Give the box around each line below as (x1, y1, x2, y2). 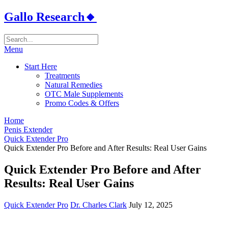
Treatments (45, 71, 80, 80)
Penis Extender (4, 125, 52, 134)
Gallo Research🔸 (4, 10, 97, 23)
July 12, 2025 (129, 200, 173, 209)
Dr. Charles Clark (70, 200, 127, 209)
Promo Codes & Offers (45, 98, 119, 107)
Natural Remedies (45, 80, 102, 89)
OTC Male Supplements (45, 89, 123, 98)
